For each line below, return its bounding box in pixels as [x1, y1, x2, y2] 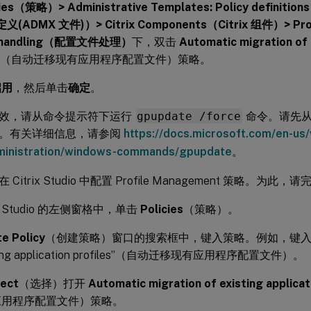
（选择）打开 [19, 276, 88, 290]
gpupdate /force [137, 109, 242, 123]
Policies [140, 202, 183, 216]
